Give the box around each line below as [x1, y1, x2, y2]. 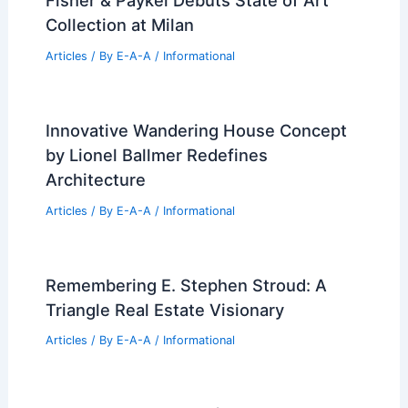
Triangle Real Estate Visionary [45, 299, 284, 320]
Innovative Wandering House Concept [45, 119, 347, 140]
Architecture [45, 168, 146, 189]
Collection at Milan [45, 15, 194, 36]
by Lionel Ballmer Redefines [45, 144, 268, 165]
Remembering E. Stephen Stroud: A [45, 274, 327, 295]
